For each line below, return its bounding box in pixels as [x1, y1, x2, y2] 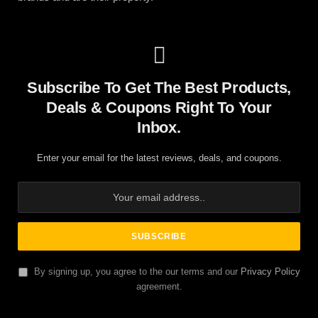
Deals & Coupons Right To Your [46, 99, 272, 117]
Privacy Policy [240, 267, 300, 278]
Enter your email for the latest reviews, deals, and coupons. [36, 153, 282, 164]
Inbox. [137, 119, 181, 137]
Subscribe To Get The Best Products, [26, 79, 292, 97]
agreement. [136, 282, 182, 292]
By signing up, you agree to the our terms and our [31, 267, 241, 278]
